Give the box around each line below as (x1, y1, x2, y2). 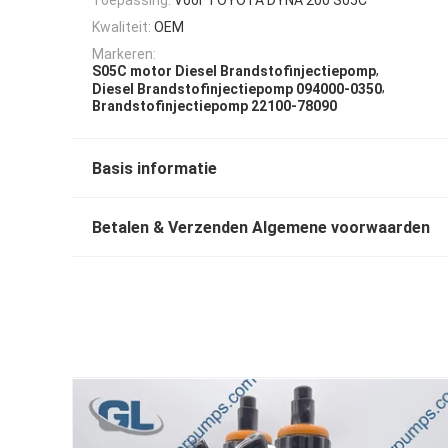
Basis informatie (92, 159, 217, 179)
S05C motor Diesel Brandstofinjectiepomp (92, 63, 376, 80)
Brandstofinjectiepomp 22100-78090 (92, 98, 337, 115)
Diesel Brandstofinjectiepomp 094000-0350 (92, 80, 382, 97)
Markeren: (92, 46, 156, 63)
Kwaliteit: (92, 18, 151, 35)
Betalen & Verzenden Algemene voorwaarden (92, 218, 430, 238)
